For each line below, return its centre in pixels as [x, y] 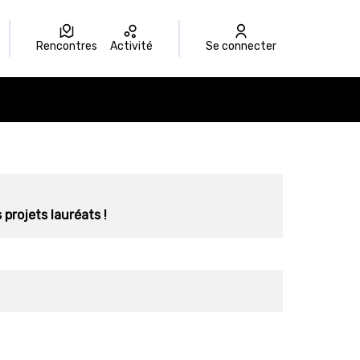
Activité [135, 46]
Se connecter [244, 46]
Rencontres [70, 46]
